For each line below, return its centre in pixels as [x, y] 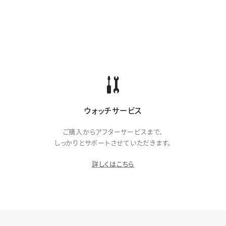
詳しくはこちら [113, 164]
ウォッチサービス [113, 110]
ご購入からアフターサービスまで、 [113, 131]
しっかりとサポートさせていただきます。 [113, 143]
